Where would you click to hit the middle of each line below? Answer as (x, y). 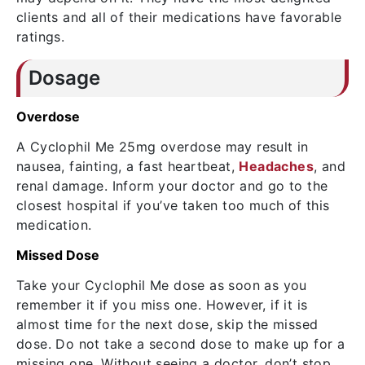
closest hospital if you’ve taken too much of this (173, 205)
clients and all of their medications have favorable (179, 17)
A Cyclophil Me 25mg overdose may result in (163, 147)
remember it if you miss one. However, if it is (162, 305)
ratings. (41, 37)
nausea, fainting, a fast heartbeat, (128, 166)
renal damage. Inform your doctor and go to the (172, 186)
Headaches (277, 166)
